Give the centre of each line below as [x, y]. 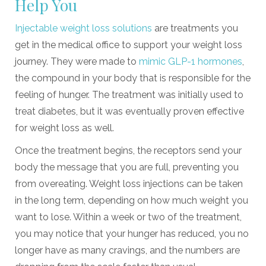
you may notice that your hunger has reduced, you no [132, 234]
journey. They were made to [77, 62]
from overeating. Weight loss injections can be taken [129, 184]
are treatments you [195, 28]
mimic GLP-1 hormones [191, 62]
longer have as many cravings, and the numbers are [127, 251]
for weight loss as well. [66, 128]
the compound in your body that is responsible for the [133, 78]
